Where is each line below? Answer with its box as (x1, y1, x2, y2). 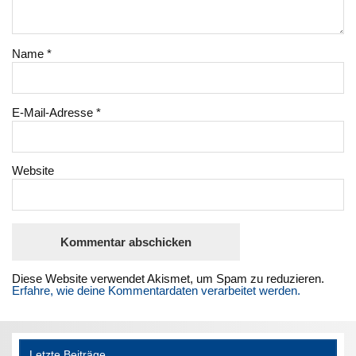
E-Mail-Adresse (12, 105, 97, 119)
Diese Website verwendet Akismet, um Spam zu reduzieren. (12, 272, 325, 286)
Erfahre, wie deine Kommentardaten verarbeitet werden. (12, 284, 301, 298)
